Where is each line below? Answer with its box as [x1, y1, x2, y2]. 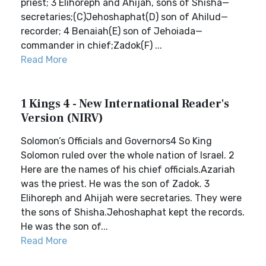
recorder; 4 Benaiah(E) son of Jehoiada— [21, 26, 202, 37]
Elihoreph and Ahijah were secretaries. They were [21, 192, 242, 204]
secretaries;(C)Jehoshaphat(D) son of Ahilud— [21, 11, 228, 23]
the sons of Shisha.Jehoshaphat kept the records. [21, 207, 245, 218]
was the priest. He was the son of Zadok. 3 [21, 178, 210, 189]
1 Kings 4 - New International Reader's [21, 96, 229, 112]
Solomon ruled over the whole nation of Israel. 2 [21, 150, 235, 161]
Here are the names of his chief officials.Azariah [21, 164, 235, 175]
